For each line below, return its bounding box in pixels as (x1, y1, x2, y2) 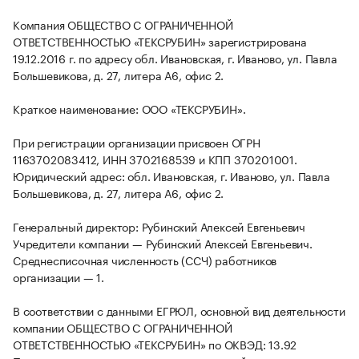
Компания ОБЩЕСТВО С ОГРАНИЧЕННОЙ (13, 15, 233, 34)
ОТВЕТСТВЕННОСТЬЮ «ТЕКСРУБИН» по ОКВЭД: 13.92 (13, 335, 297, 353)
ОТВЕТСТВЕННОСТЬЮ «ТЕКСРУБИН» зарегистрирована (13, 32, 307, 50)
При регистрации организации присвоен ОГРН (13, 133, 260, 151)
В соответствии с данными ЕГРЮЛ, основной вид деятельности (13, 301, 345, 320)
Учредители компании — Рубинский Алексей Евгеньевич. (13, 234, 313, 252)
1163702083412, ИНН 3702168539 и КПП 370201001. (13, 150, 297, 168)
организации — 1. (13, 268, 104, 286)
